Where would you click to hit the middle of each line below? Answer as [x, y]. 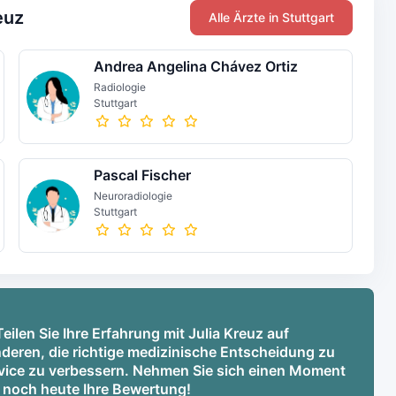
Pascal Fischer [142, 175]
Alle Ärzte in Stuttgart [272, 17]
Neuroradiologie [133, 196]
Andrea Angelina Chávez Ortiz [195, 66]
